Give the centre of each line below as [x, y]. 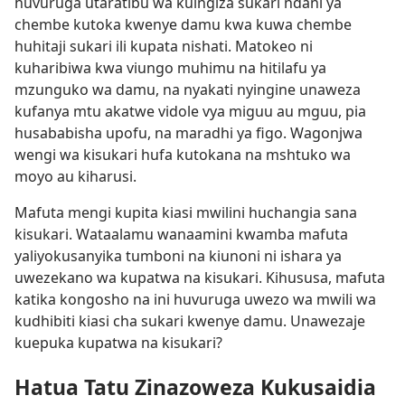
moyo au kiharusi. [75, 177]
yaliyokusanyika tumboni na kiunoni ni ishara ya [178, 256]
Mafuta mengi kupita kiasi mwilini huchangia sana [186, 213]
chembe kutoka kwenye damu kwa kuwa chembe [183, 25]
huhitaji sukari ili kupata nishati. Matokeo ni [164, 47]
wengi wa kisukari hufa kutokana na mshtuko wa [183, 155]
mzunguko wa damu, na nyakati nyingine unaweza [188, 90]
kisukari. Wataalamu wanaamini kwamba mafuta [181, 235]
